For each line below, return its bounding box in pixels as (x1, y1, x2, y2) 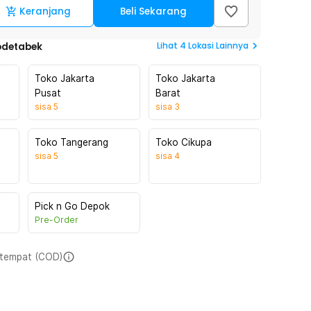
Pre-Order (35, 215, 78, 225)
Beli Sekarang (120, 5, 187, 18)
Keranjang (19, 5, 72, 18)
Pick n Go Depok (35, 201, 110, 212)
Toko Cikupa (155, 137, 212, 148)
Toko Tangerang (35, 137, 108, 148)
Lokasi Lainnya (188, 40, 249, 51)
